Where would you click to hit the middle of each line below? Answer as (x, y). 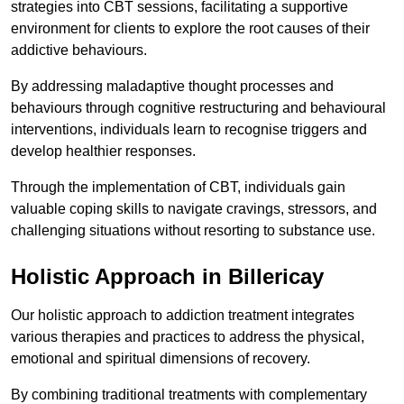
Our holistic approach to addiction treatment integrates (183, 315)
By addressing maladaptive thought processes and (172, 86)
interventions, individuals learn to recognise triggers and (189, 129)
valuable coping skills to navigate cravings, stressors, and (194, 208)
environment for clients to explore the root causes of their (190, 28)
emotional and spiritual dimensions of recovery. (162, 358)
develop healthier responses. (103, 151)
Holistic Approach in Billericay (167, 276)
